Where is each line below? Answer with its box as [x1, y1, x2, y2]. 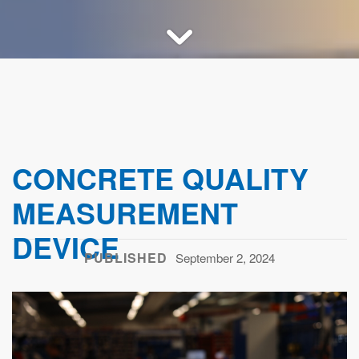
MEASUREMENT [12, 192, 238, 234]
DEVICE [12, 227, 119, 268]
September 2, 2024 [175, 249, 275, 267]
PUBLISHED [84, 248, 167, 268]
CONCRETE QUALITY [12, 158, 309, 200]
